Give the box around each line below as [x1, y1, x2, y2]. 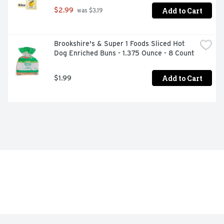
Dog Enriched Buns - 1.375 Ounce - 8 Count [54, 49, 194, 57]
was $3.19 [75, 7, 102, 14]
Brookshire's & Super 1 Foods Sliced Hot [54, 39, 185, 48]
